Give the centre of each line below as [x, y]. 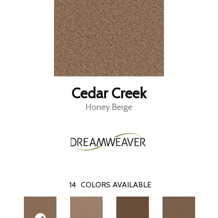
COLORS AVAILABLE [116, 185]
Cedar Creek [109, 93]
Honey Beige [109, 107]
